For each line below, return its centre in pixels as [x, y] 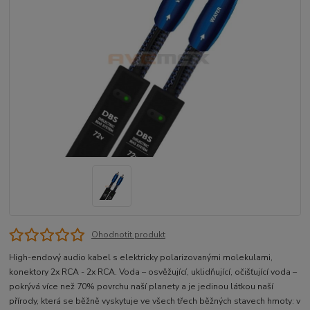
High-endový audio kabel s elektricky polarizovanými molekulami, [141, 258]
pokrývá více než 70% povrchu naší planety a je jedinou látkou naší [142, 287]
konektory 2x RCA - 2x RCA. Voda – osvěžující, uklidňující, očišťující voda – [153, 272]
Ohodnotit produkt [128, 235]
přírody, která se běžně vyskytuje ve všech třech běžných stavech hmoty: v [155, 301]
